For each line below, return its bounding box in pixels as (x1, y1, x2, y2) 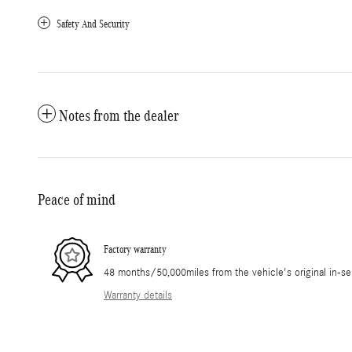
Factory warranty (104, 244, 167, 255)
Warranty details (104, 288, 172, 302)
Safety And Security (57, 17, 130, 30)
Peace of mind (38, 190, 115, 208)
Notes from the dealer (59, 106, 179, 124)
